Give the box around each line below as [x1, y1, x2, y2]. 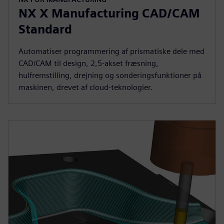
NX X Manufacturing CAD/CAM [18, 5, 200, 20]
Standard [18, 21, 72, 36]
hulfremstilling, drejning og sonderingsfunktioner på [18, 70, 201, 80]
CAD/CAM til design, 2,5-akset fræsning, [18, 58, 158, 68]
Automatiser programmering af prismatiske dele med [18, 46, 204, 56]
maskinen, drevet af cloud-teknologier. [18, 82, 153, 92]
